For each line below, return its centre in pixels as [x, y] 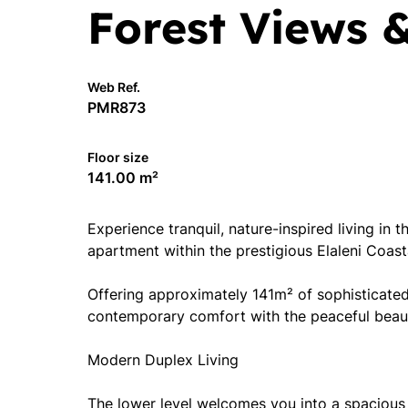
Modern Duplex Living [163, 360]
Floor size [118, 157]
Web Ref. [114, 87]
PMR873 [117, 107]
